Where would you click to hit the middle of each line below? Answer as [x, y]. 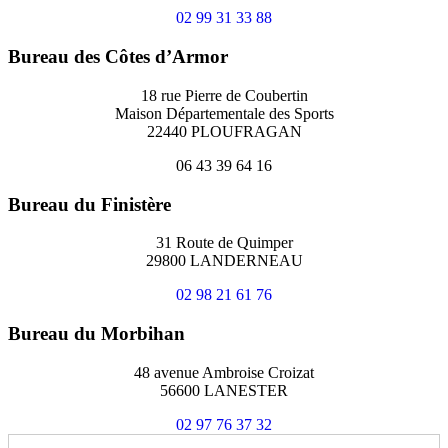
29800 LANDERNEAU [224, 261]
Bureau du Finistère [89, 204]
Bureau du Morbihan [96, 333]
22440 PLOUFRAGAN [224, 131]
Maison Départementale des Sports [224, 113]
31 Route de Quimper [224, 243]
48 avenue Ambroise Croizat [224, 372]
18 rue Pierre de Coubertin [224, 95]
